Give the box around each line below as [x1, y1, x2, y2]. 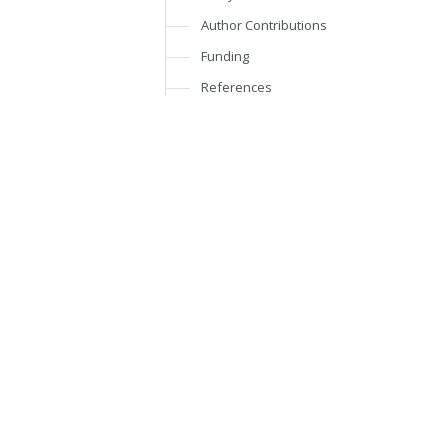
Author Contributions [201, 16, 328, 34]
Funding [201, 47, 250, 65]
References [201, 78, 273, 96]
